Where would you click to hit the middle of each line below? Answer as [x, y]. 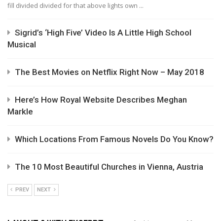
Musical [22, 45]
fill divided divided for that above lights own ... [75, 6]
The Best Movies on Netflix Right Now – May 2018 [110, 72]
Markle [20, 112]
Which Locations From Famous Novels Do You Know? [114, 139]
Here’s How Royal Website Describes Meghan [101, 100]
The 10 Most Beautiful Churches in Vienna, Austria [109, 167]
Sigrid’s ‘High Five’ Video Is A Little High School [103, 33]
